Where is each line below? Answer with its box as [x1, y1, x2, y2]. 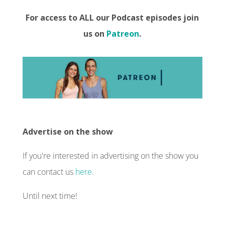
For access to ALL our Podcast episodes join [26, 12, 199, 23]
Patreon [106, 28, 140, 39]
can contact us [22, 166, 75, 177]
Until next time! [22, 190, 77, 201]
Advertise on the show [22, 126, 113, 137]
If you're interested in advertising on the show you [22, 150, 198, 161]
